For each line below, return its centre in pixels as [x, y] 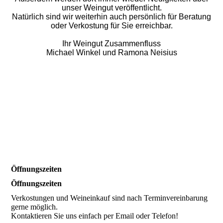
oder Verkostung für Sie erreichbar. [111, 26]
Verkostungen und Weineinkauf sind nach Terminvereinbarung [110, 198]
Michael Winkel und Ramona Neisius [111, 53]
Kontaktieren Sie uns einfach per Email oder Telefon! [95, 216]
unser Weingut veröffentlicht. [111, 8]
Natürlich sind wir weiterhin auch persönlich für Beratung [111, 17]
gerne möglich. [35, 207]
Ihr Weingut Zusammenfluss [111, 44]
